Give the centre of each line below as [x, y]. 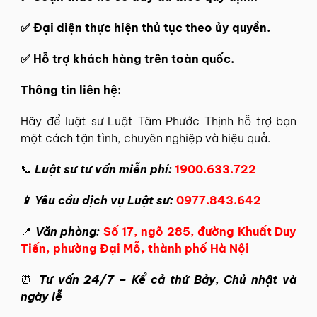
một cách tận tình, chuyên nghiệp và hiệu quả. [145, 138]
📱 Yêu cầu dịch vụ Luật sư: [97, 200]
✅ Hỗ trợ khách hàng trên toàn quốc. [127, 59]
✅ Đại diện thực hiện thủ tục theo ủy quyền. [145, 28]
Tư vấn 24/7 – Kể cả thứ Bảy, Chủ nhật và [168, 279]
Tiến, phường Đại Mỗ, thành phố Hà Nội [135, 248]
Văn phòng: [68, 231]
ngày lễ [41, 296]
